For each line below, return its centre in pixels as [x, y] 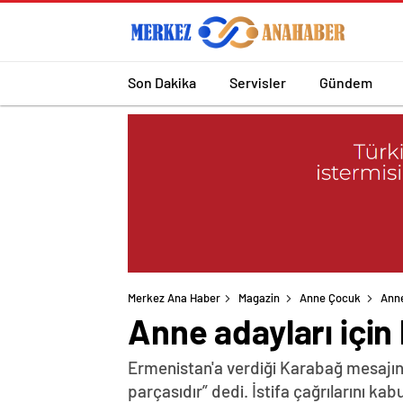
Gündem [346, 82]
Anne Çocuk [330, 298]
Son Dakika [162, 82]
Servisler [258, 82]
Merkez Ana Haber [174, 298]
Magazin [259, 298]
